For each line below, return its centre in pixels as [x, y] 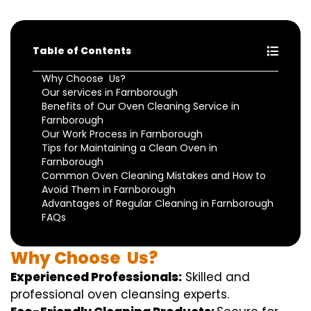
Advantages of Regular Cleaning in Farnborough [158, 204]
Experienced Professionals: [96, 277]
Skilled [204, 277]
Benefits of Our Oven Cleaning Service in [141, 107]
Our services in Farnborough [110, 93]
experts [205, 295]
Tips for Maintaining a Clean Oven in [129, 148]
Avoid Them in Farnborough [109, 190]
